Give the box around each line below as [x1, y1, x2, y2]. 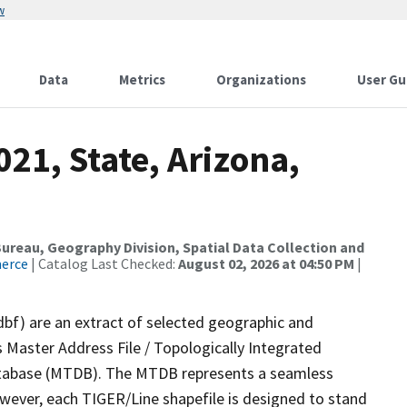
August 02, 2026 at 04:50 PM [178, 254, 354, 273]
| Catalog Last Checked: [28, 254, 178, 273]
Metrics [119, 71, 165, 88]
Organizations [216, 71, 306, 88]
